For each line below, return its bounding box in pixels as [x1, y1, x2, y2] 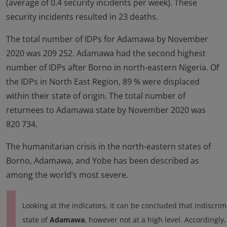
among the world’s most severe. [6, 169, 128, 181]
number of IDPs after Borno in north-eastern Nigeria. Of [6, 62, 219, 73]
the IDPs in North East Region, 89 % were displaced [6, 76, 200, 88]
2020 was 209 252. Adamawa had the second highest [6, 48, 206, 59]
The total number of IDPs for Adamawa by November [6, 33, 208, 45]
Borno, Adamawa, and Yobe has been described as [6, 155, 199, 167]
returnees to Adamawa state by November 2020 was [6, 104, 206, 116]
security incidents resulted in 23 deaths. [6, 11, 158, 23]
